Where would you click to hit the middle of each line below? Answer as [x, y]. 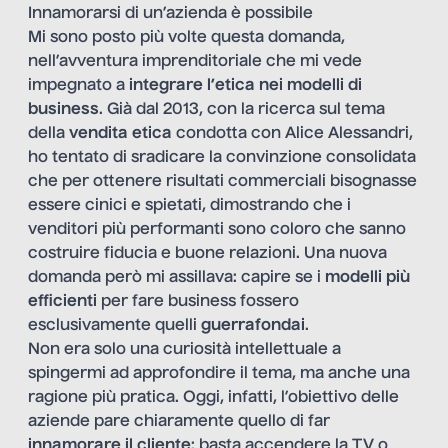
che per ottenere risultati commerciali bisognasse [222, 181]
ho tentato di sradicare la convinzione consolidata [222, 157]
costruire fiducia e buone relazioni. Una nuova [207, 253]
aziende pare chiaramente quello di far [179, 421]
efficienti [62, 301]
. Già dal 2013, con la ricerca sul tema [242, 109]
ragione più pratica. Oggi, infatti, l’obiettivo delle [213, 397]
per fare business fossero [198, 301]
